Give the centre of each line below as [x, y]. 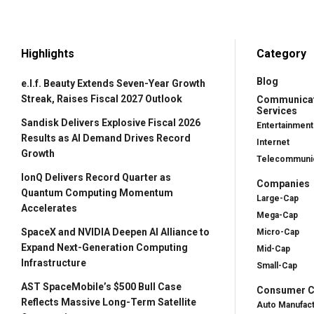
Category [281, 53]
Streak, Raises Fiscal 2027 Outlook [102, 98]
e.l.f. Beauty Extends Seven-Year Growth [113, 83]
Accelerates [49, 208]
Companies [283, 183]
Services [277, 110]
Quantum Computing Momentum [97, 192]
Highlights [48, 53]
